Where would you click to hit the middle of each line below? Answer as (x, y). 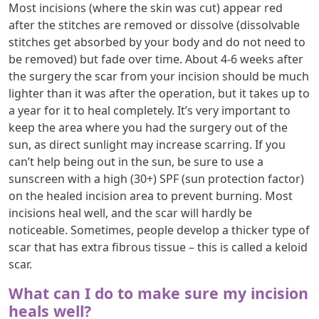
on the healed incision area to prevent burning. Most (151, 195)
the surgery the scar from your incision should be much (159, 76)
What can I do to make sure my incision (158, 293)
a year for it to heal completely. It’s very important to (150, 110)
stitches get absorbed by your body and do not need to (157, 42)
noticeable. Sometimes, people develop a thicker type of (159, 230)
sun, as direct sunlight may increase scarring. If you (147, 144)
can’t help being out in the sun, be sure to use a (136, 161)
